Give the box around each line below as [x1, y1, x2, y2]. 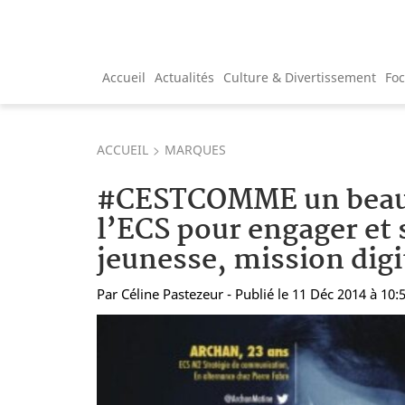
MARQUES [165, 140, 226, 158]
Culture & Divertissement [223, 68, 376, 86]
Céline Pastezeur [121, 284, 223, 303]
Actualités [155, 68, 214, 86]
